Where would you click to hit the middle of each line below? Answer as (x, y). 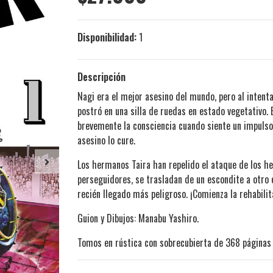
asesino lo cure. (106, 140)
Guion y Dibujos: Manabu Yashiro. (138, 218)
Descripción (101, 77)
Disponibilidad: (107, 37)
